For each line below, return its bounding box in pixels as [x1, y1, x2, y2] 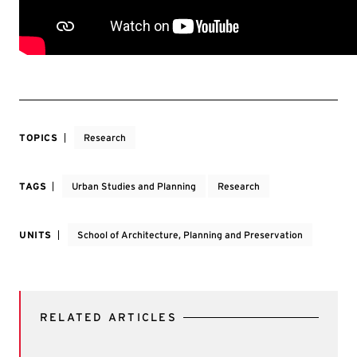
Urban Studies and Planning [72, 180, 197, 192]
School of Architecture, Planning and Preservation [77, 229, 303, 241]
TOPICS [19, 131, 58, 143]
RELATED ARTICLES [40, 311, 177, 324]
